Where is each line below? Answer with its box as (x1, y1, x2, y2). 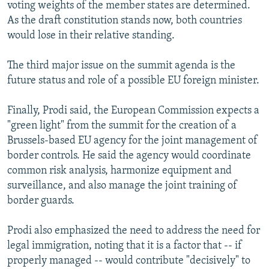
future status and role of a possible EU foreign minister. (7, 74, 259, 86)
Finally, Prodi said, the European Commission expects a (7, 104, 259, 116)
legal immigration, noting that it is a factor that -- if (7, 240, 242, 252)
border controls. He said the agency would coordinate (7, 150, 251, 162)
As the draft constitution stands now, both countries (7, 14, 242, 26)
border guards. (7, 195, 74, 207)
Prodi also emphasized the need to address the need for (7, 225, 260, 237)
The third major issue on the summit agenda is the (7, 59, 235, 71)
